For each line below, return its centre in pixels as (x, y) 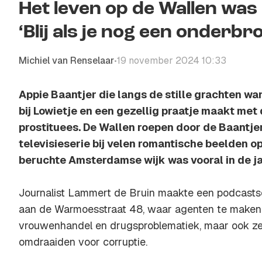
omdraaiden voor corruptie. (83, 242)
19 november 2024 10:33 (172, 61)
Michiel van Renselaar (66, 61)
